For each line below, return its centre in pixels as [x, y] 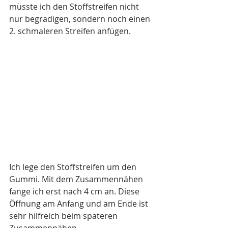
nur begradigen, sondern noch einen [81, 19]
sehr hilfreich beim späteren [64, 216]
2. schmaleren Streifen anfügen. [71, 31]
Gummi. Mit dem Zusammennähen [77, 179]
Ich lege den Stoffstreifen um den [74, 167]
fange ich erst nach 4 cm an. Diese [75, 191]
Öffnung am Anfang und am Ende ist [80, 203]
